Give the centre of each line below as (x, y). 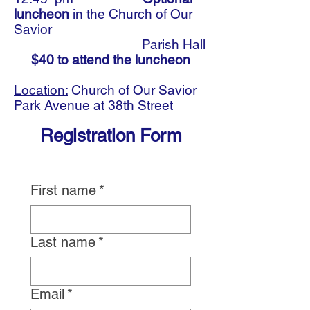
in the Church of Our (133, 14)
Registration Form (111, 136)
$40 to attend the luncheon (111, 60)
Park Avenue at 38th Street (95, 105)
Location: (41, 90)
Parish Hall (110, 44)
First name (63, 190)
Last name (63, 242)
